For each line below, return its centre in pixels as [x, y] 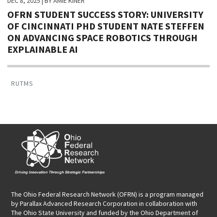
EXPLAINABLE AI [43, 49]
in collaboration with [167, 203]
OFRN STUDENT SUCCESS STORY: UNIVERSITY [105, 15]
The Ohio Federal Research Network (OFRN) [74, 194]
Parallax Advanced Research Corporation [79, 203]
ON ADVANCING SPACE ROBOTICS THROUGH [102, 38]
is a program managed [170, 194]
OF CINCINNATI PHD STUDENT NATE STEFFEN [106, 26]
